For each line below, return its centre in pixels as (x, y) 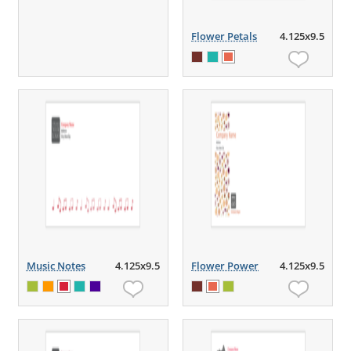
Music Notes (56, 266)
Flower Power (225, 266)
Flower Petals (224, 36)
